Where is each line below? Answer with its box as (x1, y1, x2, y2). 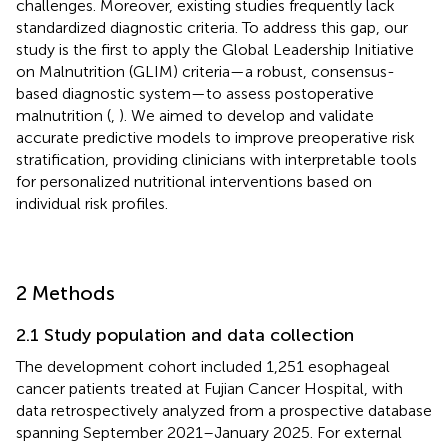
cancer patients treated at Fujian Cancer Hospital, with (16, 378, 403, 398)
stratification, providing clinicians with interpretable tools (16, 149, 417, 169)
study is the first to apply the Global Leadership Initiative (16, 39, 414, 59)
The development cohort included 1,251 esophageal (16, 356, 390, 376)
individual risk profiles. (16, 193, 168, 213)
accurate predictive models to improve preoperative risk (16, 127, 415, 147)
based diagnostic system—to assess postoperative (16, 83, 374, 103)
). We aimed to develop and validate (119, 105, 374, 125)
